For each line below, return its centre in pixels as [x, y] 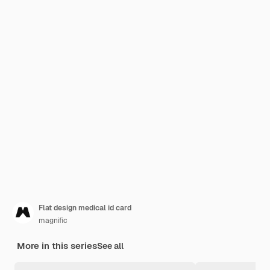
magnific [53, 221]
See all [110, 246]
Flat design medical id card [85, 208]
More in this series [57, 246]
